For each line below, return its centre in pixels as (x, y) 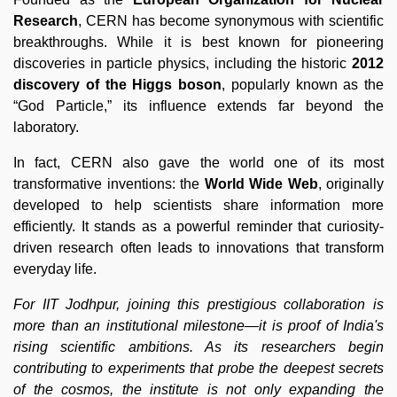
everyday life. (55, 269)
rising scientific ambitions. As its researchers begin (198, 346)
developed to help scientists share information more (198, 205)
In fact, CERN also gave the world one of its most (198, 162)
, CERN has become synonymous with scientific (231, 20)
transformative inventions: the (109, 183)
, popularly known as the (303, 84)
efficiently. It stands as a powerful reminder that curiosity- (198, 226)
